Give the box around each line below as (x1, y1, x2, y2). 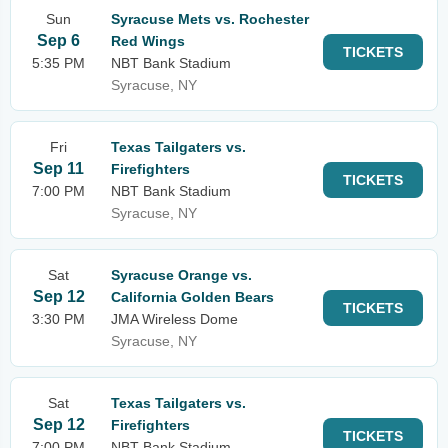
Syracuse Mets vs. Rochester (111, 11, 309, 27)
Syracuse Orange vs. (111, 267, 252, 283)
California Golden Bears (111, 289, 274, 305)
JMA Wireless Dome (111, 311, 238, 327)
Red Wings (111, 33, 185, 49)
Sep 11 (33, 160, 84, 177)
